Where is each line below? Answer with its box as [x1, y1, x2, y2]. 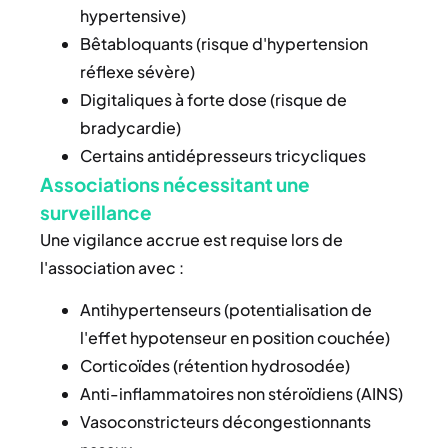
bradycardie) [80, 116, 181, 138]
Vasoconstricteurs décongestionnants [80, 410, 371, 432]
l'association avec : [40, 256, 184, 278]
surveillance [40, 199, 152, 224]
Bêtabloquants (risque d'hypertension [80, 32, 368, 54]
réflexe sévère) [80, 60, 195, 82]
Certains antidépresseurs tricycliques [80, 144, 366, 166]
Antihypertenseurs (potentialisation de [80, 298, 372, 320]
